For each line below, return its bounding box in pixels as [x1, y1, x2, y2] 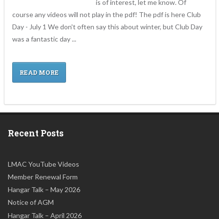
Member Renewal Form [8, 172, 78, 181]
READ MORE [20, 68, 59, 76]
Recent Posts [8, 127, 64, 139]
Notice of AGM [8, 198, 54, 207]
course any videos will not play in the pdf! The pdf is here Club [12, 10, 201, 19]
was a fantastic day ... [12, 35, 76, 44]
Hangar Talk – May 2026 [8, 185, 80, 194]
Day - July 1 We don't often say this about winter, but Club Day [12, 22, 202, 31]
